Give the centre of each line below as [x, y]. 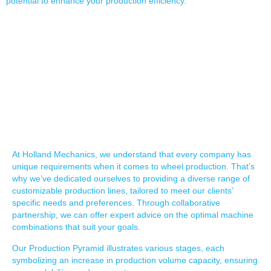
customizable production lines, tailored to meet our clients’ [122, 191]
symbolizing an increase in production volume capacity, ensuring [135, 260]
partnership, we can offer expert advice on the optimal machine [133, 215]
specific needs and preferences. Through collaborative [116, 203]
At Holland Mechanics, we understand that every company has [132, 155]
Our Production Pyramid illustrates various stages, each [118, 248]
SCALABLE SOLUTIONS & [116, 76]
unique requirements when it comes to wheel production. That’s [133, 167]
